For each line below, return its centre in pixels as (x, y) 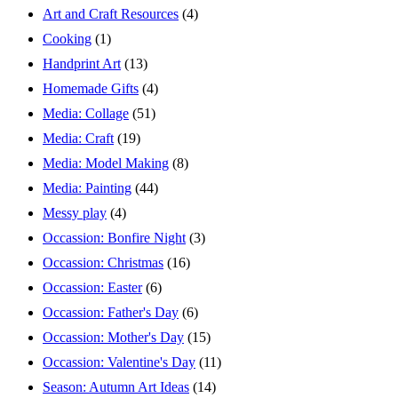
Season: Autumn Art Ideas (116, 386)
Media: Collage (86, 113)
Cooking (67, 38)
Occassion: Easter (92, 287)
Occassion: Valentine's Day (119, 362)
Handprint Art (82, 63)
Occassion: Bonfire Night (114, 237)
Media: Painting (87, 187)
